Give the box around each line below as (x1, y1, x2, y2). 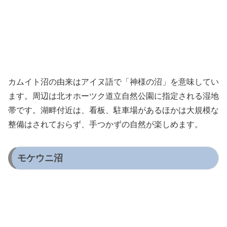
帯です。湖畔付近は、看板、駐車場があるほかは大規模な (8, 106, 219, 115)
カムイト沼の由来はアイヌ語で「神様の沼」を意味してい (8, 78, 219, 87)
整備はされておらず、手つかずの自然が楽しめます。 (8, 120, 203, 129)
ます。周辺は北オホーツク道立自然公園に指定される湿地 (8, 92, 219, 101)
